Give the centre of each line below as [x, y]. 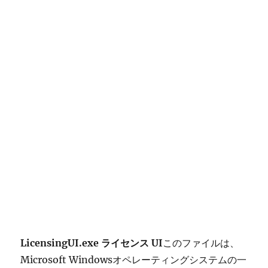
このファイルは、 [201, 243]
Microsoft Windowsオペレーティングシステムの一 [134, 260]
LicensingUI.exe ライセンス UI [92, 243]
